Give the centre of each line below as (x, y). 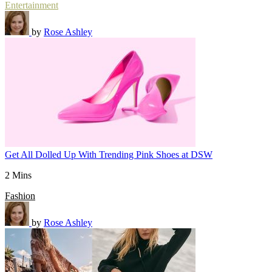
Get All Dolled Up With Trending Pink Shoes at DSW (109, 155)
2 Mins (18, 175)
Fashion (20, 196)
